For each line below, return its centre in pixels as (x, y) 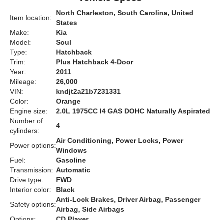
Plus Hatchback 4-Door (95, 62)
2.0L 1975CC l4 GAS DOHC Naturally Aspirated (133, 111)
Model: (20, 42)
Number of (26, 121)
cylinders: (25, 131)
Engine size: (29, 111)
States (67, 23)
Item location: (31, 18)
